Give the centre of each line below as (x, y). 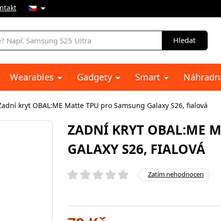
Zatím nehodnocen (176, 174)
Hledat (184, 40)
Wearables (33, 77)
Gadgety (96, 77)
